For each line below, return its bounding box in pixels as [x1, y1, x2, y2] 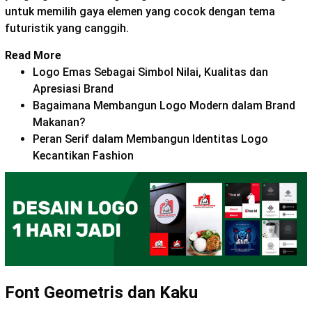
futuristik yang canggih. [5, 21, 132, 35]
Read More [5, 48, 61, 62]
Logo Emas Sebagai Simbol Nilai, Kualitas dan [33, 65, 268, 79]
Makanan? [33, 115, 86, 129]
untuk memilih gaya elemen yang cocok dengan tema [5, 4, 275, 18]
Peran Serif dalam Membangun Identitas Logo [33, 132, 268, 146]
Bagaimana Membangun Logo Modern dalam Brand [33, 98, 295, 112]
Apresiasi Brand [33, 81, 114, 95]
